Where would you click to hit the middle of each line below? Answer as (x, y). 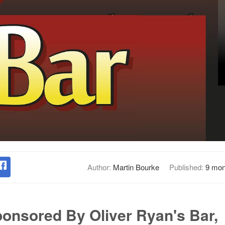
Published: (187, 167)
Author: (100, 167)
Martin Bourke (136, 167)
